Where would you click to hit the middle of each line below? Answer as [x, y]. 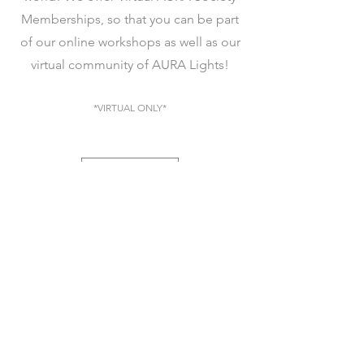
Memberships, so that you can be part [130, 19]
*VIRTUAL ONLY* [130, 108]
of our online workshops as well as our [130, 42]
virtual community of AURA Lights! [130, 65]
